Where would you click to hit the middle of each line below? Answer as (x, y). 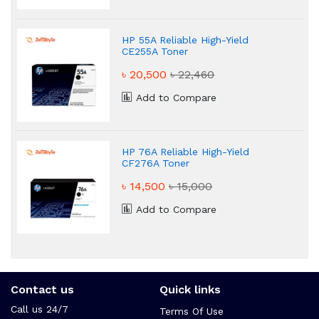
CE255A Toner (155, 51)
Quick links (190, 289)
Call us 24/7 (40, 309)
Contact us (42, 289)
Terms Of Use (192, 312)
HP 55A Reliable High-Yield (185, 40)
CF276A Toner (156, 163)
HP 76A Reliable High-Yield (186, 152)
